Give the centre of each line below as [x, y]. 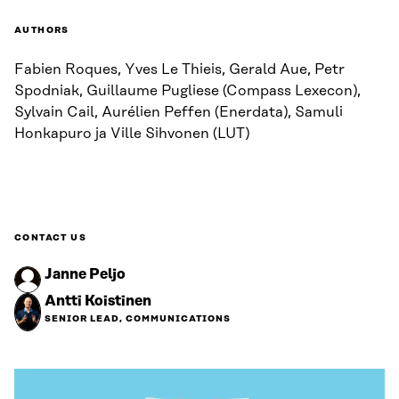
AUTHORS [42, 31]
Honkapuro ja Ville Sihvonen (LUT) [132, 134]
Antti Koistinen [98, 301]
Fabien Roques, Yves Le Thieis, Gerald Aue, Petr [179, 70]
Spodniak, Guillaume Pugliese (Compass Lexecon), [187, 91]
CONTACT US [50, 238]
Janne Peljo [85, 275]
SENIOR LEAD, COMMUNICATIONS [138, 319]
